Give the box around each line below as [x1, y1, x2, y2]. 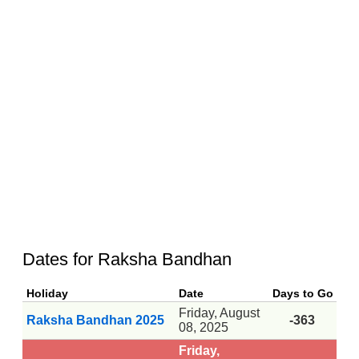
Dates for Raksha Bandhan [22, 248, 232, 269]
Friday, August [179, 305, 260, 320]
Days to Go [272, 286, 333, 300]
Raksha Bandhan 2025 [26, 313, 164, 327]
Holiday [26, 286, 68, 300]
